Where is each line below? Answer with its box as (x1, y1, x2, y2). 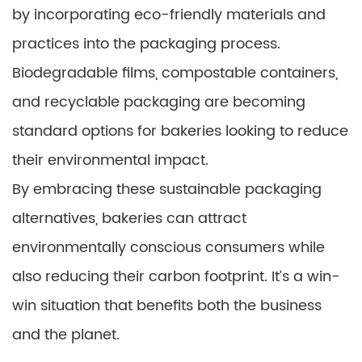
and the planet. (12, 322, 120, 347)
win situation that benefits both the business (12, 293, 322, 318)
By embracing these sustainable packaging (12, 177, 322, 201)
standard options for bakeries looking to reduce (12, 119, 348, 143)
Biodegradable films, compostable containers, (12, 61, 338, 85)
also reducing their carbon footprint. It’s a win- (12, 264, 340, 288)
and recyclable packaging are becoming (12, 90, 305, 114)
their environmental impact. (12, 148, 208, 172)
